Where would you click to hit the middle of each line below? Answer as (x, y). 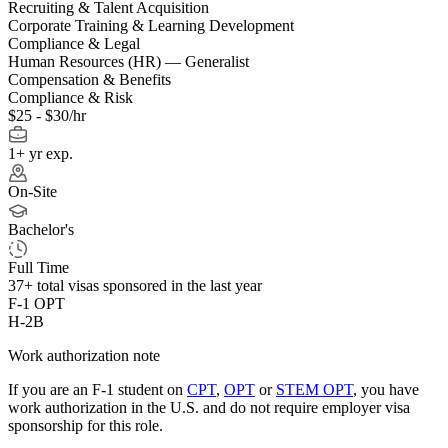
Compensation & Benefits (89, 79)
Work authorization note (84, 355)
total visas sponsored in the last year (147, 285)
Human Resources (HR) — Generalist (128, 61)
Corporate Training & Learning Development (151, 25)
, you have (386, 389)
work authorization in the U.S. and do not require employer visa (209, 407)
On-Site (32, 191)
